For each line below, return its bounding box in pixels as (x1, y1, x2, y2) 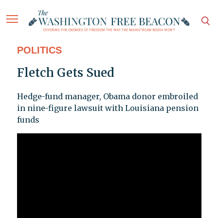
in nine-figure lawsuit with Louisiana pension (17, 103, 199, 113)
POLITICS (17, 45, 62, 56)
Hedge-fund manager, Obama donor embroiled (17, 91, 198, 102)
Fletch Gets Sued (17, 65, 114, 81)
